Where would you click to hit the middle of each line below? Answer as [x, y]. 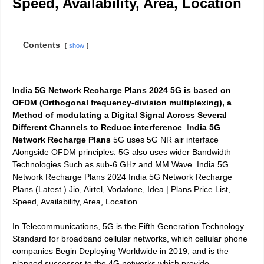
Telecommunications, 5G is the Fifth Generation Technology [133, 226]
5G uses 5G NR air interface [165, 139]
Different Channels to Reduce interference [97, 127]
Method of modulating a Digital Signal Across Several [120, 115]
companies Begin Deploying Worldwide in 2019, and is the [121, 251]
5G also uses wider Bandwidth [175, 152]
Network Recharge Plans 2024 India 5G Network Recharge [122, 176]
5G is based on [201, 90]
